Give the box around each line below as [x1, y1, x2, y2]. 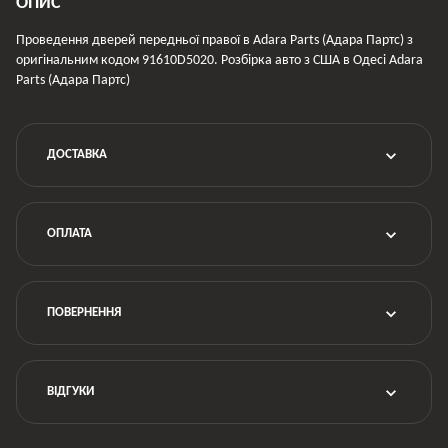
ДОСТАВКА [47, 147, 107, 161]
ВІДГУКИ [47, 384, 94, 398]
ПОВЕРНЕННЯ [47, 305, 121, 319]
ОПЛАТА [47, 226, 92, 240]
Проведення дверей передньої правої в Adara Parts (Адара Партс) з [16, 32, 413, 48]
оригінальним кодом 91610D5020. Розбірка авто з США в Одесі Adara [16, 52, 423, 68]
